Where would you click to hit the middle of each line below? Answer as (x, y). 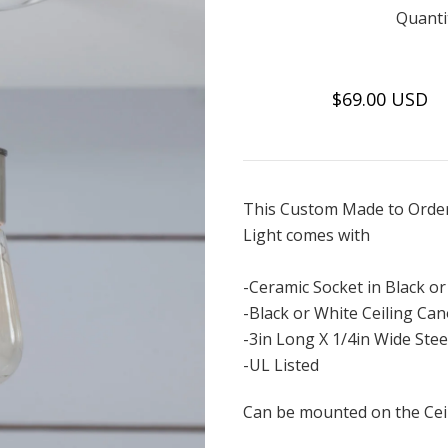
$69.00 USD (379, 98)
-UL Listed (280, 364)
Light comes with (306, 234)
